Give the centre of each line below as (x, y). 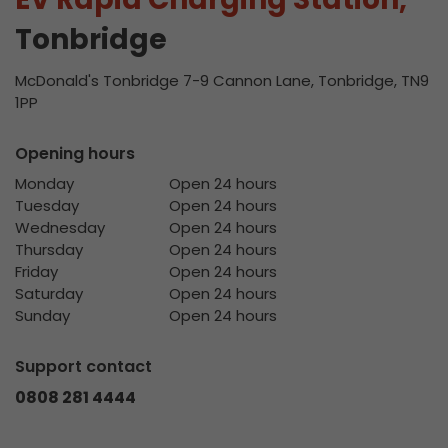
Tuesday (47, 205)
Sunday (42, 315)
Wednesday (60, 227)
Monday (44, 183)
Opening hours (75, 153)
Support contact (83, 366)
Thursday (49, 249)
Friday (36, 271)
